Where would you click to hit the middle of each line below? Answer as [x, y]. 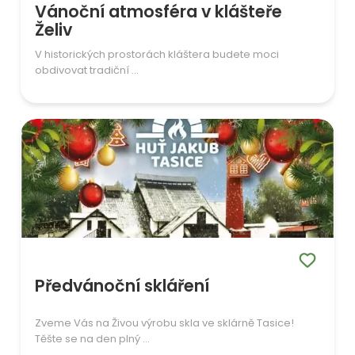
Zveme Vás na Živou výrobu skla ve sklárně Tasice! [165, 323]
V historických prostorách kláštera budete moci [157, 54]
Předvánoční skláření [122, 285]
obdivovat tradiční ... [87, 70]
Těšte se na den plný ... [93, 338]
